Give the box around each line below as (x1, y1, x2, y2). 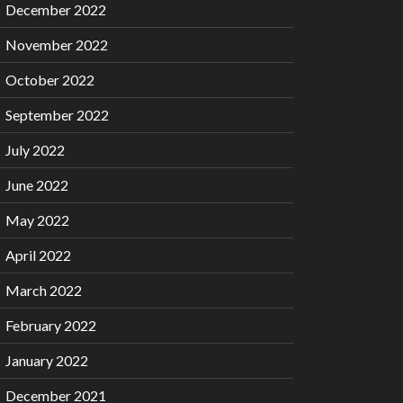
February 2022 (5, 317, 96, 335)
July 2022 (5, 141, 65, 159)
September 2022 (5, 106, 109, 124)
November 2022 (5, 36, 108, 54)
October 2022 (5, 71, 94, 89)
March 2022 (5, 282, 82, 300)
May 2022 (5, 211, 69, 229)
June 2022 (5, 176, 68, 194)
